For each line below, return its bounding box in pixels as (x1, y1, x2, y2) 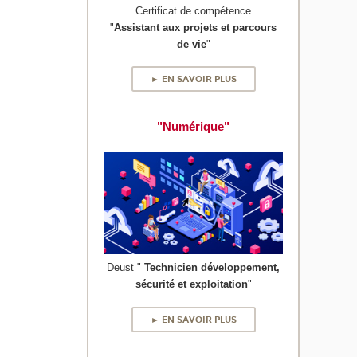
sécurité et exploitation (135, 278, 248, 291)
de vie (176, 37, 206, 50)
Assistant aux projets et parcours (114, 21, 277, 33)
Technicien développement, (144, 261, 280, 274)
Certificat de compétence (135, 4, 252, 17)
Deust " (107, 261, 145, 274)
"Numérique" (157, 119, 230, 133)
